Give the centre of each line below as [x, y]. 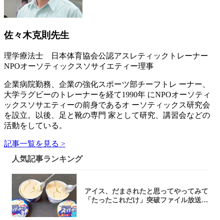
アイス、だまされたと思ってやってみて [146, 191]
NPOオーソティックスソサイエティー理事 [79, 66]
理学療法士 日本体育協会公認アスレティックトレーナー [110, 55]
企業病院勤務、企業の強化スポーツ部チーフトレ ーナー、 [107, 84]
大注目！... [101, 208]
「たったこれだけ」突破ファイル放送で [146, 200]
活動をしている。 [35, 125]
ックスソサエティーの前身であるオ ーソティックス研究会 [107, 105]
